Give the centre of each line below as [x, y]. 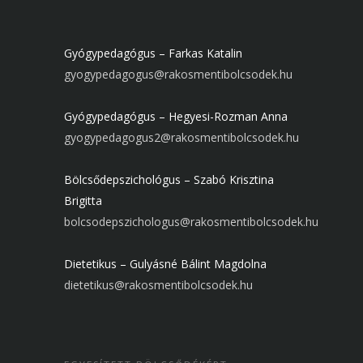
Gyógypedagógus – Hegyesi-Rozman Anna [175, 116]
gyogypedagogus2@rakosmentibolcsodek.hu [181, 137]
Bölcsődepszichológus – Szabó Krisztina [169, 179]
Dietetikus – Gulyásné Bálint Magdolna [165, 263]
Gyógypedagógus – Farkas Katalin [153, 53]
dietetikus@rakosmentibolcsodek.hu [158, 284]
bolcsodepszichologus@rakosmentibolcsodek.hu [191, 221]
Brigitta [83, 200]
